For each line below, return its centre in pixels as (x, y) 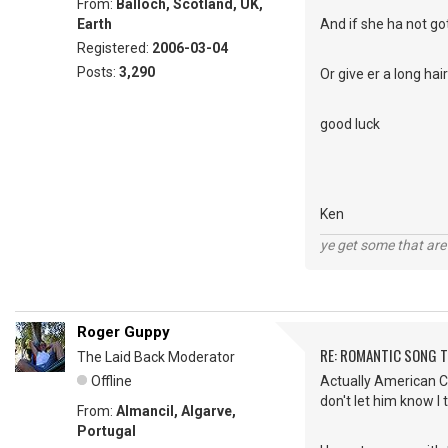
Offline (111, 381)
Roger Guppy (123, 332)
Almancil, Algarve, (176, 411)
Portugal (106, 431)
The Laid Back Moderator (156, 357)
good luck (350, 124)
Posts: (98, 72)
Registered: (114, 48)
